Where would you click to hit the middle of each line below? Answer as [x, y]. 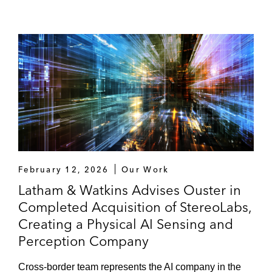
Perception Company [83, 241]
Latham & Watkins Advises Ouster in [130, 190]
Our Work [145, 169]
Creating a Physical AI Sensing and [126, 224]
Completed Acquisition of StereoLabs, [135, 207]
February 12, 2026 [64, 169]
